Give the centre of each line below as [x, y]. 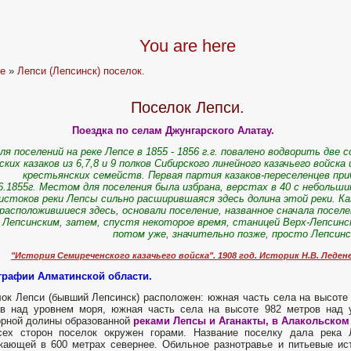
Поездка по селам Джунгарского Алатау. [173, 131]
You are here [187, 46]
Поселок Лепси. [187, 108]
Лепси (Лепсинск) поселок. [81, 71]
